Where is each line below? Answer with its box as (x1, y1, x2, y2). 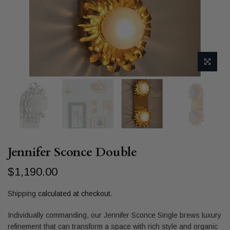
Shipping (8, 189, 36, 198)
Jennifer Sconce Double (8, 143, 137, 161)
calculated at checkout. (36, 189, 112, 198)
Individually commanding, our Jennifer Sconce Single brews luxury (8, 210, 221, 219)
